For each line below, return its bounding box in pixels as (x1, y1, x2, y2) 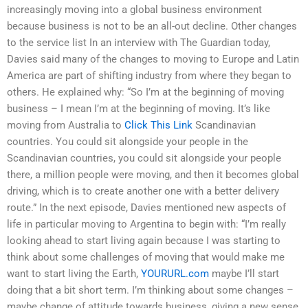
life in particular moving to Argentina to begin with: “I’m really (7, 218, 286, 231)
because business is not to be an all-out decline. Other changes (7, 20, 297, 33)
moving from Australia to (7, 119, 124, 132)
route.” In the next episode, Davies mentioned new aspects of (7, 201, 286, 214)
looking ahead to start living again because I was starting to (7, 234, 280, 247)
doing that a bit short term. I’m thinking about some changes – (7, 284, 294, 297)
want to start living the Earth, (7, 267, 141, 280)
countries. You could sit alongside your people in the (7, 135, 248, 148)
